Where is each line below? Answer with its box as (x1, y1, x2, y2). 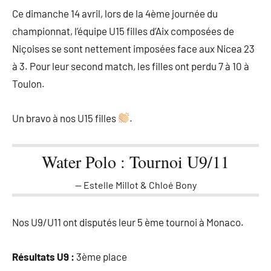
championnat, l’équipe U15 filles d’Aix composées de (12, 24, 234, 37)
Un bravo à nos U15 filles (12, 111, 118, 124)
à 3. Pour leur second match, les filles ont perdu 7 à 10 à (12, 59, 249, 72)
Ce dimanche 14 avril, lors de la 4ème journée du (12, 7, 218, 19)
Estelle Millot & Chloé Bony (83, 178, 197, 191)
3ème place (74, 250, 127, 263)
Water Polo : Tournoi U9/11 (42, 149, 229, 173)
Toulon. (12, 77, 45, 90)
